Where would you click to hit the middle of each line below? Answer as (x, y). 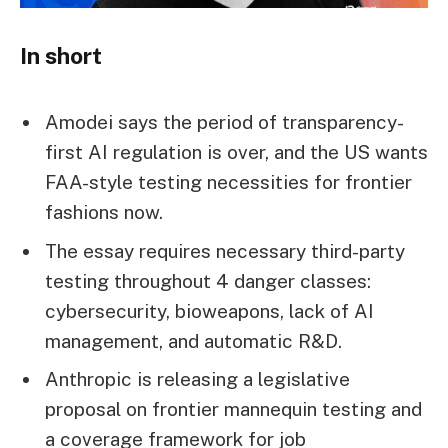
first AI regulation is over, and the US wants (236, 152)
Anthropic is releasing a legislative (197, 379)
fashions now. (104, 212)
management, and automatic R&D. (193, 340)
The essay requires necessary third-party (225, 250)
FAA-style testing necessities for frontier (228, 182)
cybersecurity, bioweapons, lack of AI (209, 310)
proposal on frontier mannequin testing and (233, 409)
